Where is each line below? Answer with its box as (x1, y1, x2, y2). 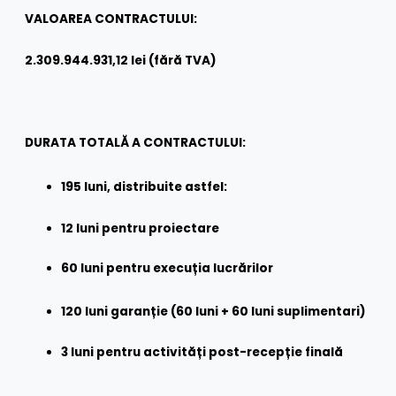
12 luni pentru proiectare (61, 219, 220, 237)
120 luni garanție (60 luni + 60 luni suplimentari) (61, 302, 367, 320)
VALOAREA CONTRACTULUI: (25, 10, 198, 27)
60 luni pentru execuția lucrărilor (61, 260, 274, 278)
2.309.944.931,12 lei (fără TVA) (25, 51, 217, 69)
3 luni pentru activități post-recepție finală (61, 344, 344, 362)
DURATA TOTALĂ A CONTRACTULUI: (25, 134, 247, 152)
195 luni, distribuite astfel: (61, 179, 228, 196)
